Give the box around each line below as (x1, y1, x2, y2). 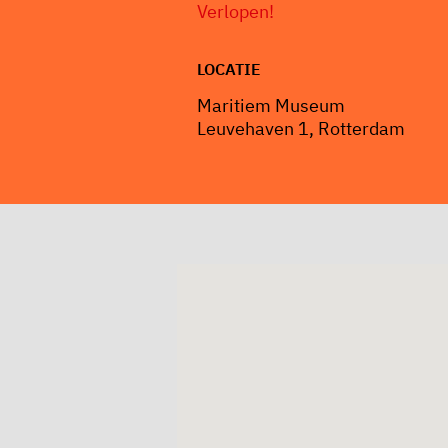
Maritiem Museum (197, 93, 345, 117)
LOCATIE (197, 58, 261, 79)
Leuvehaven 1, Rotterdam (197, 116, 405, 140)
